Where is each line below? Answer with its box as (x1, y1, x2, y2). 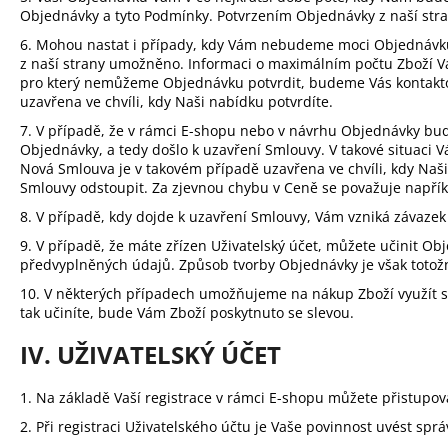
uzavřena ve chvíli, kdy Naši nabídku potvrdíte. (20, 91, 341, 111)
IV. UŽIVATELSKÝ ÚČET (20, 337, 281, 371)
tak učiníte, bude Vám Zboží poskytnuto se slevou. (20, 302, 354, 322)
